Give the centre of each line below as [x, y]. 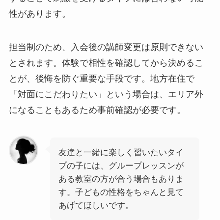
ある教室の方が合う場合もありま [121, 179]
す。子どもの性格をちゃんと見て [121, 192]
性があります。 [40, 14]
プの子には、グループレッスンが [121, 165]
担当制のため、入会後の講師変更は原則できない [106, 47]
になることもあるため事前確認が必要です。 [97, 110]
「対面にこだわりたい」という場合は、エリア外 [106, 94]
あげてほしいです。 [96, 205]
